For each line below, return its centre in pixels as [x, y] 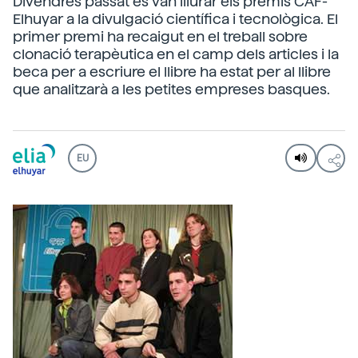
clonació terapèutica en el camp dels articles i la [176, 54]
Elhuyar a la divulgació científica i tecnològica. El [175, 19]
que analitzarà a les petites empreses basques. [171, 89]
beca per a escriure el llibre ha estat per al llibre [172, 72]
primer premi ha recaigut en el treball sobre [160, 36]
